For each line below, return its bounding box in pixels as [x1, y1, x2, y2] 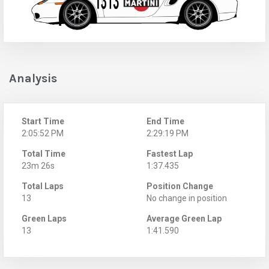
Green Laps [22, 213, 67, 223]
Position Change [147, 181, 213, 191]
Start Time [22, 116, 64, 126]
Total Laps [22, 181, 64, 191]
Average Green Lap [147, 213, 222, 223]
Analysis [9, 71, 57, 85]
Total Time [22, 148, 65, 159]
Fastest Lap [147, 148, 193, 159]
